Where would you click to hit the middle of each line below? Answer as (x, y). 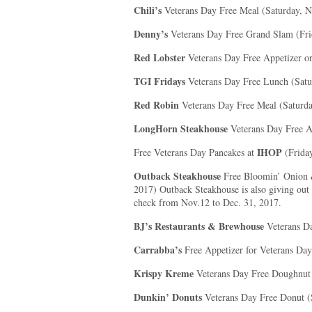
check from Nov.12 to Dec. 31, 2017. (208, 202)
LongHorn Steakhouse (181, 128)
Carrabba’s (158, 250)
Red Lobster (159, 57)
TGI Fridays (159, 81)
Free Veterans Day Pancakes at (195, 152)
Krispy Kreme (164, 273)
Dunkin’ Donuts (168, 297)
